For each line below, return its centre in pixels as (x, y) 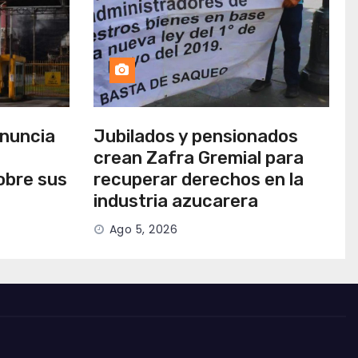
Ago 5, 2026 (143, 229)
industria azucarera (175, 201)
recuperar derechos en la (198, 179)
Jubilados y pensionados (195, 136)
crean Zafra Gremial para (198, 157)
